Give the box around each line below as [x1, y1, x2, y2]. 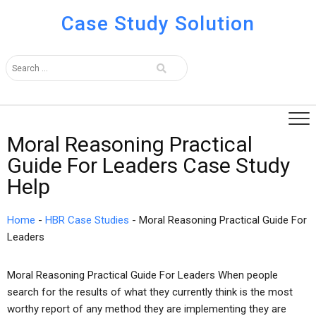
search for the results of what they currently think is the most [7, 286, 293, 298]
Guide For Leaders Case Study [7, 153, 290, 178]
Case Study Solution [61, 12, 255, 35]
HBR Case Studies [45, 214, 129, 226]
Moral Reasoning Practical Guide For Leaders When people [7, 269, 278, 281]
